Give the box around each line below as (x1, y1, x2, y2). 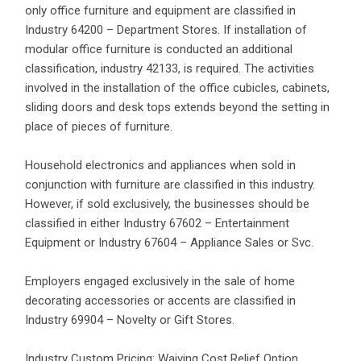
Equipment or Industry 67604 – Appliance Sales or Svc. (25, 235, 313, 250)
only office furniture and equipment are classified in (25, 3, 296, 18)
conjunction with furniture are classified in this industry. (25, 177, 315, 192)
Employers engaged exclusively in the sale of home (25, 274, 295, 288)
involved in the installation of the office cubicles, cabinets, (25, 81, 330, 95)
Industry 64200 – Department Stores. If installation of (25, 23, 307, 37)
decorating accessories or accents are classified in (25, 293, 296, 308)
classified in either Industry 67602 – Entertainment (25, 216, 289, 230)
